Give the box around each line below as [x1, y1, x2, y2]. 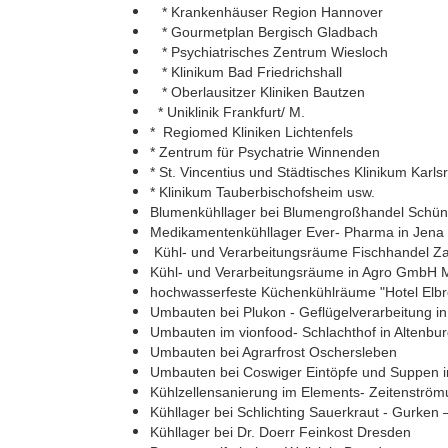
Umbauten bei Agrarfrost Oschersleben [150, 343, 397, 360]
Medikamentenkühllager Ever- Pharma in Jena [150, 223, 444, 240]
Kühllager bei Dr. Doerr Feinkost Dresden [150, 423, 411, 440]
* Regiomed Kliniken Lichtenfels [150, 123, 353, 140]
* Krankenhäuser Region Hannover [150, 3, 383, 20]
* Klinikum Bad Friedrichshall [150, 63, 342, 80]
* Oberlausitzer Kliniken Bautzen [150, 83, 365, 100]
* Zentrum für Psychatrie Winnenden [150, 143, 380, 160]
